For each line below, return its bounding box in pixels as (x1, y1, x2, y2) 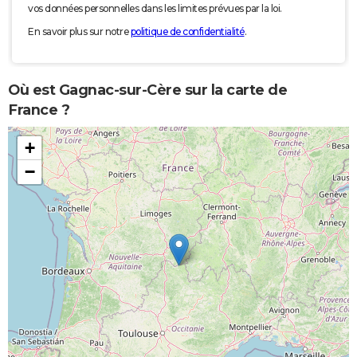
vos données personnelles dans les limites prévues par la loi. (28, 2, 282, 15)
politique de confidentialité (130, 25, 245, 38)
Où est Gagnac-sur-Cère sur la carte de (8, 80, 287, 99)
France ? (8, 100, 69, 119)
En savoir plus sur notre (28, 25, 131, 38)
